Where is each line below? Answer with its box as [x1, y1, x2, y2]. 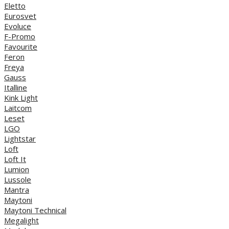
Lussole [4, 174, 31, 185]
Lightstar [4, 133, 36, 144]
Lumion [4, 164, 29, 174]
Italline [4, 82, 27, 93]
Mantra [4, 184, 29, 195]
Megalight [4, 215, 39, 225]
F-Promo [4, 31, 35, 41]
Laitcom [4, 102, 32, 113]
